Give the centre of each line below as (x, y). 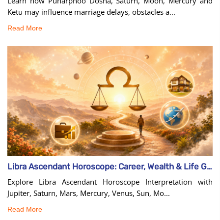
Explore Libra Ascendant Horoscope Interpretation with (110, 182)
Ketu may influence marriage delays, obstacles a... (91, 12)
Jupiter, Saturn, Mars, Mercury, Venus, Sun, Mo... (89, 193)
